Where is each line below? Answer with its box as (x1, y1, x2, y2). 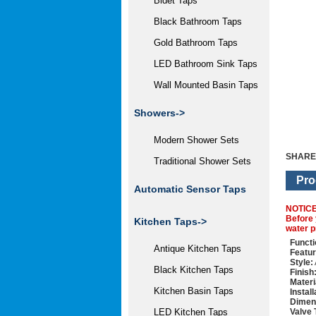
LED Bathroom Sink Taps (142, 59, 257, 69)
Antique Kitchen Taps (142, 243, 241, 254)
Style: (290, 257, 313, 267)
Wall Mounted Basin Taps (142, 80, 258, 90)
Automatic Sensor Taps (134, 183, 246, 195)
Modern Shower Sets (142, 135, 239, 145)
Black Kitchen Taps (142, 265, 233, 275)
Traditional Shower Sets (142, 156, 251, 166)
